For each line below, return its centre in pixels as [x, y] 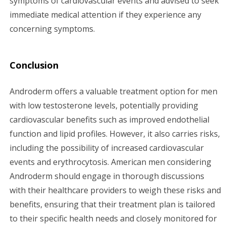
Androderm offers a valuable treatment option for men [114, 91]
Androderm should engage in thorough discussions [107, 176]
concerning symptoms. [52, 29]
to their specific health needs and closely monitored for [113, 218]
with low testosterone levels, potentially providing [104, 105]
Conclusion [34, 65]
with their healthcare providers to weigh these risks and [115, 190]
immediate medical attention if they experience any [105, 14]
